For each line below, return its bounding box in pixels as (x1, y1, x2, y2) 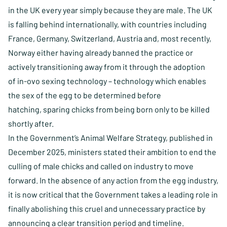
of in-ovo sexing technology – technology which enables (8, 75, 206, 86)
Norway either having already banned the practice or (8, 47, 193, 57)
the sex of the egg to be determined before (8, 90, 161, 100)
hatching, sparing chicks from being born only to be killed (8, 104, 210, 114)
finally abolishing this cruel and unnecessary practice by (8, 203, 205, 213)
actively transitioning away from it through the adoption (8, 61, 205, 71)
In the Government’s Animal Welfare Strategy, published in (8, 132, 213, 142)
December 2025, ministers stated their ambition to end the (8, 146, 216, 157)
